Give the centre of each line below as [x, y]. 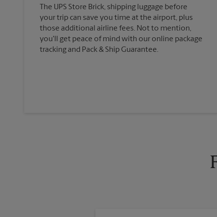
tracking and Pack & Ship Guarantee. [99, 50]
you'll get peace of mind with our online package [121, 39]
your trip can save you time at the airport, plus [116, 18]
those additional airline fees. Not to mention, [116, 29]
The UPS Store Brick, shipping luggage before [114, 8]
